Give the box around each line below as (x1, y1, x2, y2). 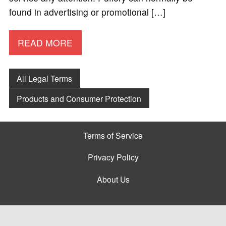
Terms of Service (83, 129, 143, 141)
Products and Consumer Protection (17, 92, 142, 104)
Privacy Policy (87, 151, 139, 163)
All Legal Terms (17, 72, 73, 84)
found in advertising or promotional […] (9, 6, 165, 19)
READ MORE (18, 36, 73, 49)
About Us (96, 173, 130, 185)
